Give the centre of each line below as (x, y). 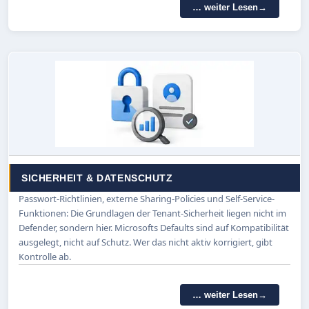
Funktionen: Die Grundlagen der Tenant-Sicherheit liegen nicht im (152, 213)
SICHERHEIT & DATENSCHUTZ (97, 178)
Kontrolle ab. (45, 257)
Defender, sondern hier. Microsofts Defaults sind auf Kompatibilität (154, 228)
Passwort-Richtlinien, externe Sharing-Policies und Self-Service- (147, 199)
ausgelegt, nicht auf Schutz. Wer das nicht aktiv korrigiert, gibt (146, 242)
